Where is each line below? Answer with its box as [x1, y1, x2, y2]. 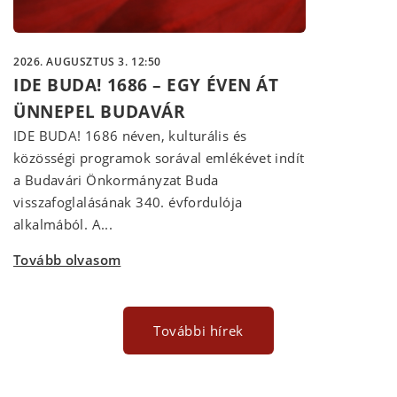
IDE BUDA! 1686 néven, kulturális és [13, 127, 247, 145]
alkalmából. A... [13, 215, 113, 234]
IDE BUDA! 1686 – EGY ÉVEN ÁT [13, 74, 279, 97]
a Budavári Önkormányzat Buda [13, 171, 219, 190]
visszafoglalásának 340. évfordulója [13, 193, 243, 212]
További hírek [153, 321, 244, 339]
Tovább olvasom [13, 250, 121, 269]
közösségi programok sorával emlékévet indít [13, 149, 305, 167]
